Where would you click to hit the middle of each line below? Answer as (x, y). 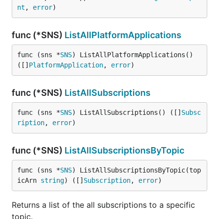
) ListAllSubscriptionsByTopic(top (136, 170)
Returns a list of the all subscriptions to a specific (103, 205)
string (52, 180)
